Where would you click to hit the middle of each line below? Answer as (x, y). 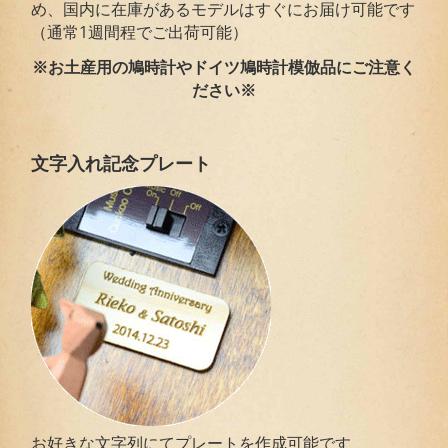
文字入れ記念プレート (121, 163)
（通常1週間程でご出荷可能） (140, 31)
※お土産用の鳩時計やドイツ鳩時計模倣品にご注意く (224, 67)
